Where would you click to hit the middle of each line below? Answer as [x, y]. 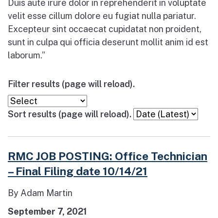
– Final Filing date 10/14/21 [78, 171]
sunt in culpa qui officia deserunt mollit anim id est [108, 42]
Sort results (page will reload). [70, 114]
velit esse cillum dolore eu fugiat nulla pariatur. [102, 16]
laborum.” [27, 55]
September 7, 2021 [47, 212]
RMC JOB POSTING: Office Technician [108, 156]
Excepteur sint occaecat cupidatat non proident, [105, 29]
